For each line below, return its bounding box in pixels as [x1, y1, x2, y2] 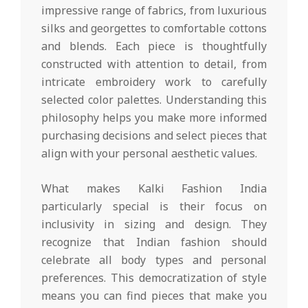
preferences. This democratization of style [41, 269, 267, 285]
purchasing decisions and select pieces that [41, 127, 267, 143]
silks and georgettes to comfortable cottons [41, 20, 267, 36]
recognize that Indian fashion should [41, 234, 267, 250]
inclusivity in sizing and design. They [41, 216, 267, 232]
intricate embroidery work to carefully [41, 74, 267, 89]
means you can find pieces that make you [41, 287, 267, 303]
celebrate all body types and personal [41, 252, 267, 267]
